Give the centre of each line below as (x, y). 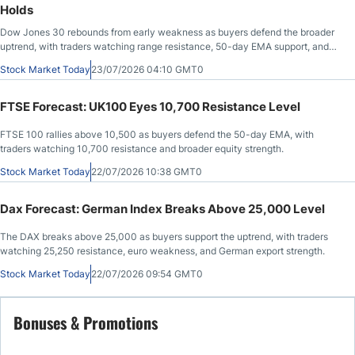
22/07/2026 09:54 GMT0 (147, 273)
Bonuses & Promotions (86, 322)
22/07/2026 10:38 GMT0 (147, 171)
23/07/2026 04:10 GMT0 (147, 69)
